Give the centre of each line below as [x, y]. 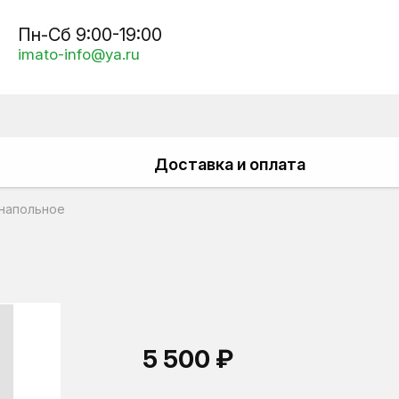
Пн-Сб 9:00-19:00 [90, 34]
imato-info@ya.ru [79, 54]
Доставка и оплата [230, 164]
